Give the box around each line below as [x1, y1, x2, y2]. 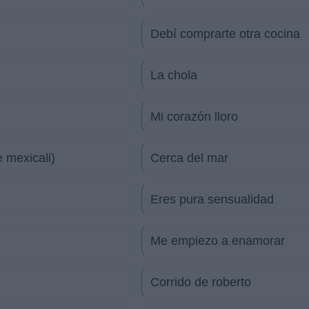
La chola [150, 68, 197, 82]
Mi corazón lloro [150, 110, 238, 123]
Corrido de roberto [150, 275, 251, 289]
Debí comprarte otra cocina [150, 27, 300, 41]
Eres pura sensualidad [150, 192, 274, 206]
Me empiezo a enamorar [150, 234, 285, 248]
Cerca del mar [150, 151, 228, 165]
